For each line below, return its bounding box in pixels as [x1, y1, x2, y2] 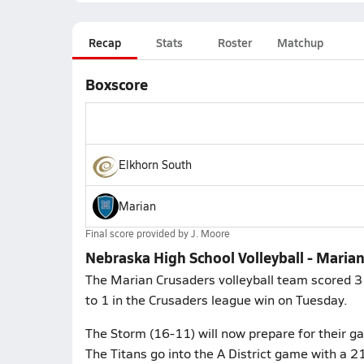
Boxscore [84, 74, 148, 94]
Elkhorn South [118, 157, 192, 172]
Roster [217, 34, 252, 50]
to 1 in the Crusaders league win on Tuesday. [84, 291, 348, 308]
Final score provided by [84, 227, 191, 240]
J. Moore [190, 227, 230, 240]
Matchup [276, 34, 323, 50]
